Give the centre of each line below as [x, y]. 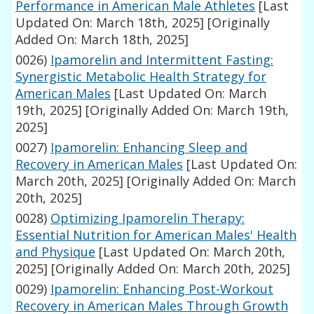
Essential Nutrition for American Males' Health [156, 235]
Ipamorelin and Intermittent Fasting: [162, 60]
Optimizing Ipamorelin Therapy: [148, 218]
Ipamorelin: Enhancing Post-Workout [162, 289]
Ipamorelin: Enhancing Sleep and [149, 148]
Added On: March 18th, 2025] [102, 40]
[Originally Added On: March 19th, [186, 110]
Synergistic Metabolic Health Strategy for [141, 77]
